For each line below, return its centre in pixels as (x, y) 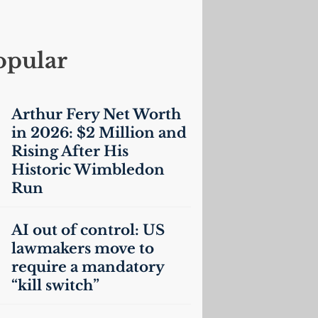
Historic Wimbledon (88, 170)
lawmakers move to (82, 248)
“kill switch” (55, 285)
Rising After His (70, 151)
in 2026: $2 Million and (99, 133)
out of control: (86, 230)
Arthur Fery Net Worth (96, 114)
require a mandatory (87, 267)
